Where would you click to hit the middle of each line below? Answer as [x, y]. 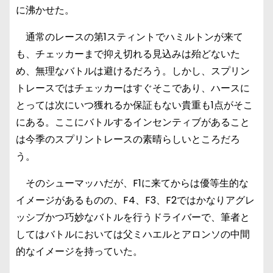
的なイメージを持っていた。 [79, 251]
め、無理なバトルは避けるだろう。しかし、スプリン [133, 71]
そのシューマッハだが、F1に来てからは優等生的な [132, 183]
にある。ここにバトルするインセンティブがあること [133, 122]
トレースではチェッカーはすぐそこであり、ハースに [133, 88]
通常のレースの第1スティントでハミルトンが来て [129, 37]
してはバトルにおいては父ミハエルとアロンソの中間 [133, 234]
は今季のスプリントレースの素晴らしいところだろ [128, 139]
